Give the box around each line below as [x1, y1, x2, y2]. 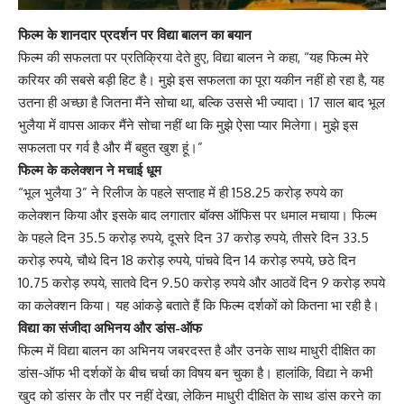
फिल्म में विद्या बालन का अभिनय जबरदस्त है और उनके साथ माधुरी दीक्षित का [18, 342, 375, 360]
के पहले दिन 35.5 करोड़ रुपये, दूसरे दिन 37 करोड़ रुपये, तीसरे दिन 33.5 [18, 229, 369, 247]
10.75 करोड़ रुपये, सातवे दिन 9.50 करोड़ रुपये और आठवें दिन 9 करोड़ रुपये [18, 274, 385, 292]
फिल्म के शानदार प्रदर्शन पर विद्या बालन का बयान [18, 26, 252, 44]
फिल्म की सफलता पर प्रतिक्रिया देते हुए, [18, 49, 213, 67]
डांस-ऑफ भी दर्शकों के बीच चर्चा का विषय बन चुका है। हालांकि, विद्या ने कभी [18, 364, 372, 382]
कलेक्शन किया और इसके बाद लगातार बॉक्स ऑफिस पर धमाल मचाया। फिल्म [18, 207, 377, 225]
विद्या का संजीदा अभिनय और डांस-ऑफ [18, 319, 202, 337]
